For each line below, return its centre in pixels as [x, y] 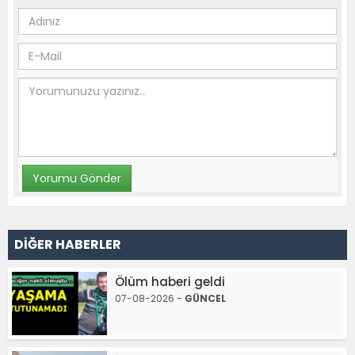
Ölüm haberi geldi [170, 282]
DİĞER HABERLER [68, 245]
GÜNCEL [205, 299]
